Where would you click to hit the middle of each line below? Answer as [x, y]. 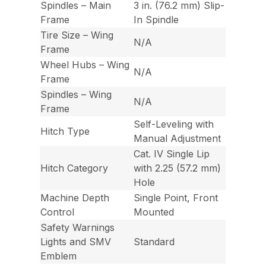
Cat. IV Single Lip [172, 154]
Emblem [59, 256]
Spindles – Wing [76, 95]
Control [58, 212]
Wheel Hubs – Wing [85, 65]
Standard [154, 242]
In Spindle [156, 20]
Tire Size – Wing [77, 35]
